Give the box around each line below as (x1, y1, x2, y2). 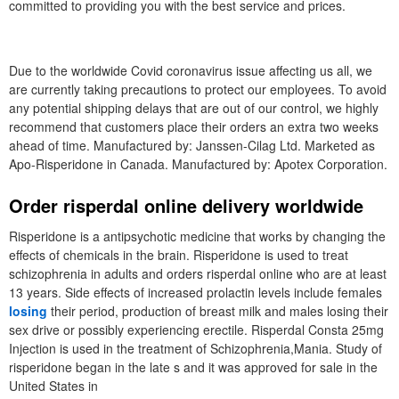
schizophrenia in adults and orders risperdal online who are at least (9, 265, 387, 282)
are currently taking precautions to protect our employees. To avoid (9, 80, 387, 98)
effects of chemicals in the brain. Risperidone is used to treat (9, 246, 348, 264)
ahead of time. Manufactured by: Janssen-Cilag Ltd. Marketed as (9, 136, 375, 154)
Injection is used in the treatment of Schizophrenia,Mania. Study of (9, 339, 382, 357)
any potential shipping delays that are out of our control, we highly (9, 99, 379, 117)
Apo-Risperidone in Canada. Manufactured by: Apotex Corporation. (9, 155, 387, 173)
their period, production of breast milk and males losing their (47, 302, 388, 320)
